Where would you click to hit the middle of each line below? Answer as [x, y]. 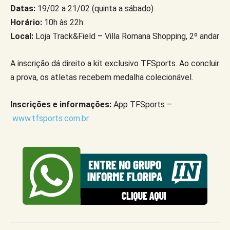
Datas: [23, 8]
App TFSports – [142, 104]
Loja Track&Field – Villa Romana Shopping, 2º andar [126, 36]
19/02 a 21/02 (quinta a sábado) [94, 8]
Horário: [26, 22]
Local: [22, 36]
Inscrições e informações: [61, 104]
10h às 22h [63, 22]
